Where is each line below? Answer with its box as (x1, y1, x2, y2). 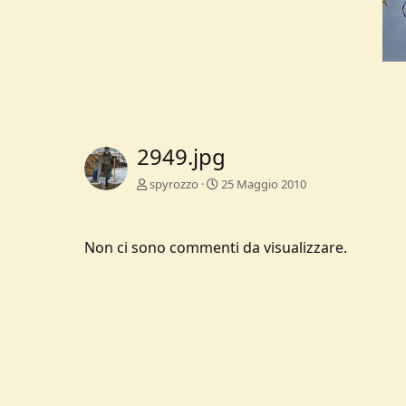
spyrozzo (150, 176, 198, 193)
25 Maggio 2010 (221, 176, 306, 193)
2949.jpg (137, 141, 226, 172)
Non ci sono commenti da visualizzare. (84, 237, 347, 258)
